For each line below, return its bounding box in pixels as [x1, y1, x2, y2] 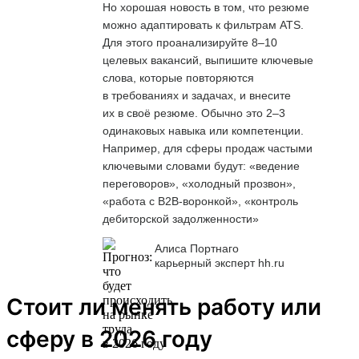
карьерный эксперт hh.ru [155, 256, 284, 270]
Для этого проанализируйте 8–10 [103, 35, 277, 49]
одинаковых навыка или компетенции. [103, 123, 304, 137]
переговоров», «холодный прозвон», [103, 176, 296, 190]
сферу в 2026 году [6, 325, 212, 353]
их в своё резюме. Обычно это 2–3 [103, 106, 285, 119]
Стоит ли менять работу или [6, 292, 321, 321]
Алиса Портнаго [155, 242, 239, 256]
